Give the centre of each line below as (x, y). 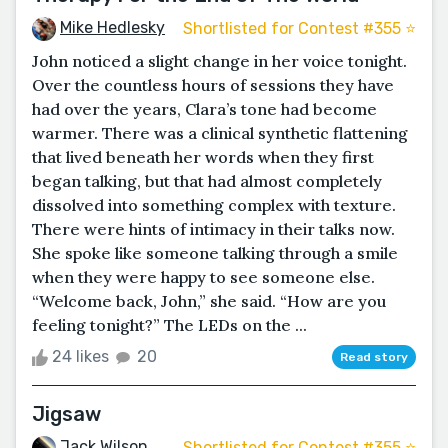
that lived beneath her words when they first (203, 157)
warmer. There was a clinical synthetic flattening (220, 133)
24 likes (80, 357)
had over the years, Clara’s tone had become (204, 109)
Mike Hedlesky (112, 28)
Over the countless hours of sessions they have (213, 85)
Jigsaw (66, 414)
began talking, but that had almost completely (207, 181)
